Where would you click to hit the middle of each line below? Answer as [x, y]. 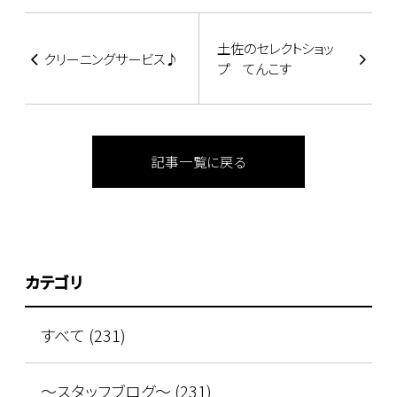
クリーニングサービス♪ [110, 58]
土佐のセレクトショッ [276, 48]
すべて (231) [83, 335]
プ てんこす [255, 69]
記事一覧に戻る [198, 162]
